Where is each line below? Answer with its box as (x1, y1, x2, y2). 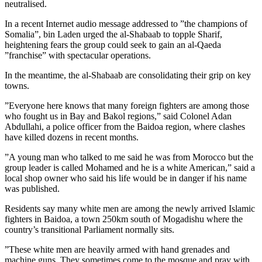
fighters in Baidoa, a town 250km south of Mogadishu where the (5, 214, 243, 225)
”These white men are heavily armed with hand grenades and (5, 244, 230, 255)
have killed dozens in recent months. (5, 132, 139, 143)
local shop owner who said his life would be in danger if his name (5, 173, 247, 184)
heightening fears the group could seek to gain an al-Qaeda (5, 40, 221, 50)
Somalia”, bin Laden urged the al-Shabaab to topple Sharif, (5, 29, 222, 40)
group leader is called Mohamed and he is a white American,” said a (5, 163, 255, 173)
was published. (5, 184, 60, 194)
